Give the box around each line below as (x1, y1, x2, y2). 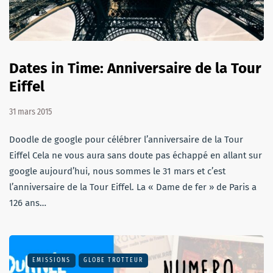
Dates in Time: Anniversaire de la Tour (9, 59, 261, 77)
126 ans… (9, 197, 46, 208)
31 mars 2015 (9, 106, 52, 117)
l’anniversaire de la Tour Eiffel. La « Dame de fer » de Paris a (9, 181, 257, 193)
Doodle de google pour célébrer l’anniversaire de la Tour (9, 133, 243, 145)
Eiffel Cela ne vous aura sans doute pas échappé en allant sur (9, 149, 262, 161)
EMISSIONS (32, 256, 71, 264)
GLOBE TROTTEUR (83, 256, 143, 264)
